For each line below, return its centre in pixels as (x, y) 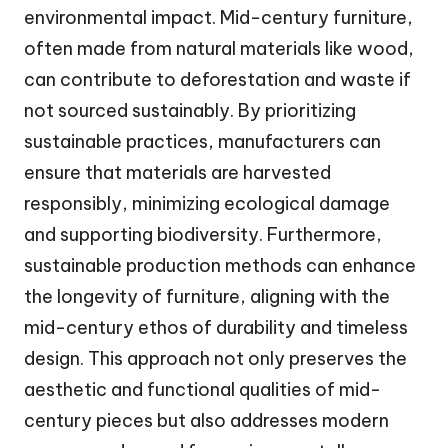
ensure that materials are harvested (177, 172)
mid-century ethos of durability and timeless (216, 327)
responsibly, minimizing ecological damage (207, 203)
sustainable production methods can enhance (220, 265)
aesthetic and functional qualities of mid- (202, 389)
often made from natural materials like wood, (219, 48)
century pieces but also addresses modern (206, 420)
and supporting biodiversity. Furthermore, (203, 234)
